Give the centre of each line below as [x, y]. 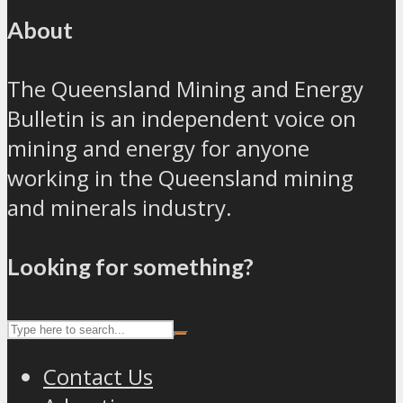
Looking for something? [130, 266]
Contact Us [98, 376]
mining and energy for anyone [158, 148]
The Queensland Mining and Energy [185, 88]
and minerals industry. [120, 207]
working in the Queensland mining [180, 177]
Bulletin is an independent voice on [182, 118]
